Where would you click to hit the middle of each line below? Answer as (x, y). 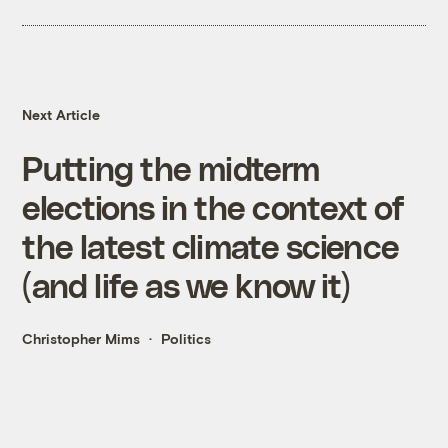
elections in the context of (213, 207)
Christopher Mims (81, 339)
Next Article (61, 115)
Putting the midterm (171, 168)
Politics (186, 339)
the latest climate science (211, 246)
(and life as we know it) (186, 285)
